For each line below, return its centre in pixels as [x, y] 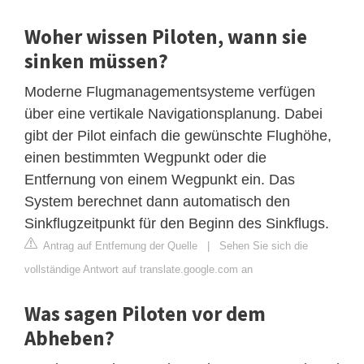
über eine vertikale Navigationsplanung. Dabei [173, 113]
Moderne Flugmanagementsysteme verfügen [170, 91]
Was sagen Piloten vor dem [145, 313]
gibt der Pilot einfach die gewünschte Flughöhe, [178, 135]
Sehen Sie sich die [264, 245]
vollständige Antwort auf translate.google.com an [139, 269]
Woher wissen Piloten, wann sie [166, 36]
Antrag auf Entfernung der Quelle [119, 245]
